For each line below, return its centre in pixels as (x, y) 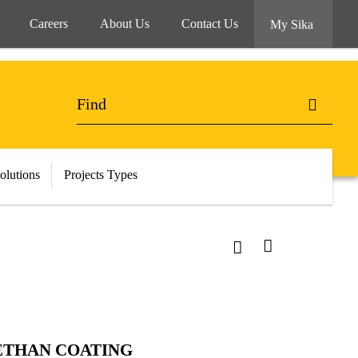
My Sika (293, 24)
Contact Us (210, 24)
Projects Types (101, 175)
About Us (125, 24)
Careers (49, 24)
